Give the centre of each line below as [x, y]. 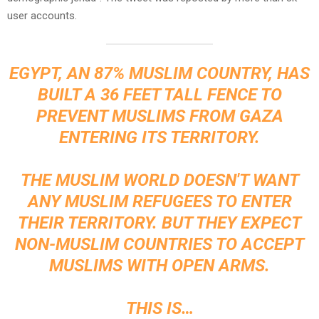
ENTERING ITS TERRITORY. [159, 138]
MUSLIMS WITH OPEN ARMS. [159, 266]
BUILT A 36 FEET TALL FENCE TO [159, 95]
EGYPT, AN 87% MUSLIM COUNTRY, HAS [159, 74]
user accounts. [42, 16]
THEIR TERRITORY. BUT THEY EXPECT [159, 223]
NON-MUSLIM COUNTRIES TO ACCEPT [159, 245]
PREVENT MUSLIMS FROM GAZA [159, 116]
